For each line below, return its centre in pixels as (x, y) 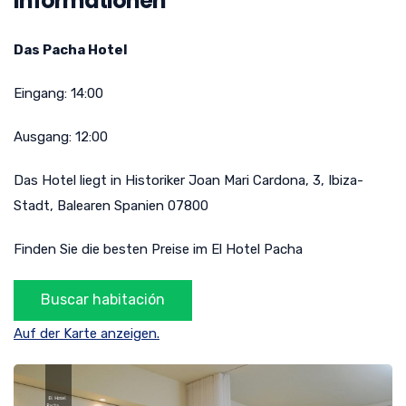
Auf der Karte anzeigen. (87, 333)
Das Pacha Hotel (71, 49)
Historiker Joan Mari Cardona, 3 (223, 180)
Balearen (84, 205)
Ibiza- (346, 180)
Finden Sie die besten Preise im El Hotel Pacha (158, 249)
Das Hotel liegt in (69, 180)
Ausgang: (44, 136)
